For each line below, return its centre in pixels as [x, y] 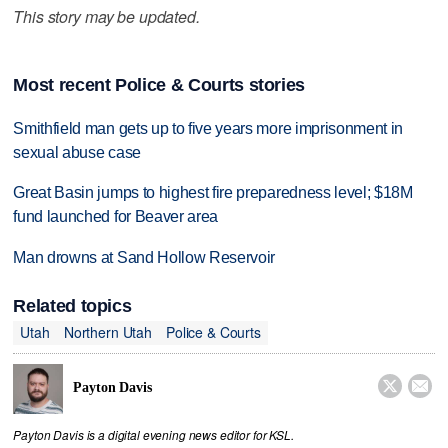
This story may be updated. [106, 16]
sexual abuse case [77, 152]
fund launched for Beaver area [116, 217]
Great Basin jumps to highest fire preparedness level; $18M [213, 193]
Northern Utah [107, 332]
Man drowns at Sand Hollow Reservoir [144, 258]
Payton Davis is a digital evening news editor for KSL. [153, 434]
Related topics [72, 305]
